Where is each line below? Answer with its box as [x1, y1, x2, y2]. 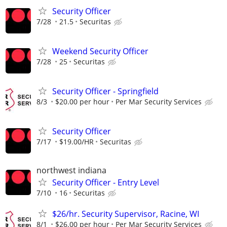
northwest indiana [36, 165, 106, 176]
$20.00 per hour [55, 96, 109, 106]
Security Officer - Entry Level [52, 177, 159, 188]
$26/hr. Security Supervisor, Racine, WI [52, 208, 199, 220]
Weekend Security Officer [52, 45, 148, 57]
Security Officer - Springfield [52, 85, 159, 97]
